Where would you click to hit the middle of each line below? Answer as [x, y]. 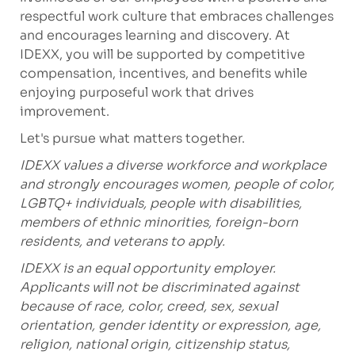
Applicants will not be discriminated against [159, 288]
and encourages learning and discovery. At [155, 36]
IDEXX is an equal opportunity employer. [147, 269]
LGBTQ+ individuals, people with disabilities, [160, 204]
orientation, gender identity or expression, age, [170, 326]
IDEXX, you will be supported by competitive [162, 55]
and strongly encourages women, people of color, [177, 185]
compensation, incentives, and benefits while [163, 74]
